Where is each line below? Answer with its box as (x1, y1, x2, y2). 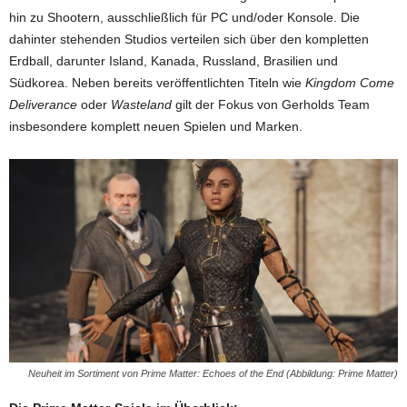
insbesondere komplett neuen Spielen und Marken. (9, 118, 303, 134)
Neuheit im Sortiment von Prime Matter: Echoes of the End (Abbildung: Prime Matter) (28, 368, 398, 380)
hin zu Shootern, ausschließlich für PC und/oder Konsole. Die (9, 9, 360, 25)
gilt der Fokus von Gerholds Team (172, 96, 370, 112)
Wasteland (111, 96, 172, 112)
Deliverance (9, 96, 77, 112)
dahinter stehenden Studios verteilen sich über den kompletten (9, 31, 369, 46)
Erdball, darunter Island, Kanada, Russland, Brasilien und (9, 53, 338, 68)
